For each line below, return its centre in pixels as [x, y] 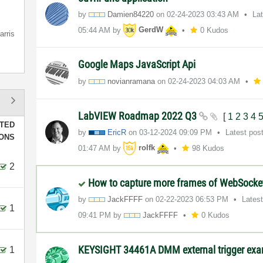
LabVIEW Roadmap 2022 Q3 [139, 116]
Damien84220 [131, 14]
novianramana [131, 81]
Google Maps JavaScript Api [137, 64]
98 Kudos [208, 148]
